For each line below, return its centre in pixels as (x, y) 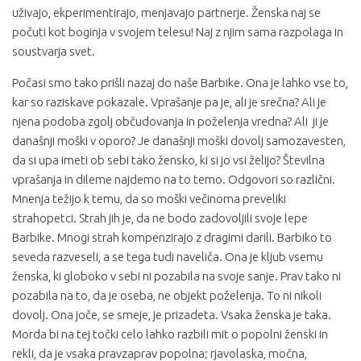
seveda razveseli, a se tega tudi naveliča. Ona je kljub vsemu (168, 257)
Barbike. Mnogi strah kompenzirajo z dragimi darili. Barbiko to (172, 237)
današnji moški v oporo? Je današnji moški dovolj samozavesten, (179, 141)
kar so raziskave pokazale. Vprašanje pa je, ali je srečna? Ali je (169, 102)
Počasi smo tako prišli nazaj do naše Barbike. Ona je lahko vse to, (180, 83)
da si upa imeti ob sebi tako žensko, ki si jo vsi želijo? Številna (168, 160)
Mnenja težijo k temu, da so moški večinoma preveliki (149, 199)
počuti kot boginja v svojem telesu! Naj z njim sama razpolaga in (178, 32)
